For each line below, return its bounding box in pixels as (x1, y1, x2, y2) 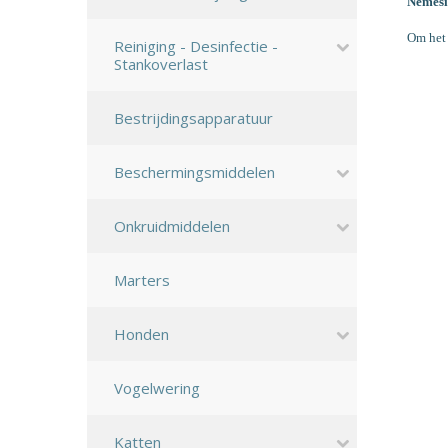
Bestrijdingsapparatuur (114, 108, 273, 128)
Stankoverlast (114, 54, 208, 74)
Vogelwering (114, 378, 200, 398)
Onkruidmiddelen (114, 216, 230, 236)
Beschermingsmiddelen (114, 162, 275, 182)
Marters (114, 270, 170, 290)
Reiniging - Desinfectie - (114, 36, 278, 56)
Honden (114, 324, 169, 344)
